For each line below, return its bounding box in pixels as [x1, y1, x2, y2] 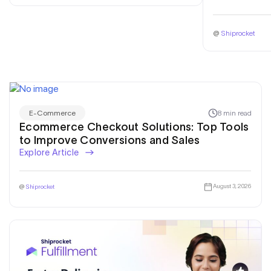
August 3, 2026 [212, 182, 251, 189]
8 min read [218, 108, 252, 117]
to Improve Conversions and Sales [19, 134, 200, 147]
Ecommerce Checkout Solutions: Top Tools [19, 121, 249, 134]
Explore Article [19, 148, 81, 158]
